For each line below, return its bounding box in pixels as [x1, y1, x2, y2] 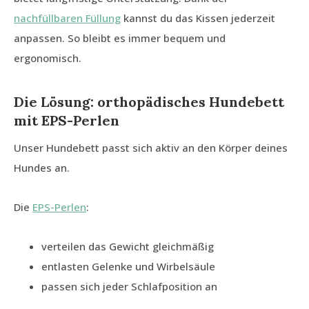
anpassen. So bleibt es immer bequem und [14, 31, 226, 46]
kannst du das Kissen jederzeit [121, 11, 275, 26]
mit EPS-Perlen [14, 112, 119, 130]
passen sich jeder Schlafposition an [41, 279, 217, 294]
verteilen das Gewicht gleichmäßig [41, 239, 214, 254]
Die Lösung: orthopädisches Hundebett [14, 93, 284, 111]
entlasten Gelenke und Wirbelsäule [41, 259, 215, 274]
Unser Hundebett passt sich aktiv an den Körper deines [14, 141, 288, 155]
